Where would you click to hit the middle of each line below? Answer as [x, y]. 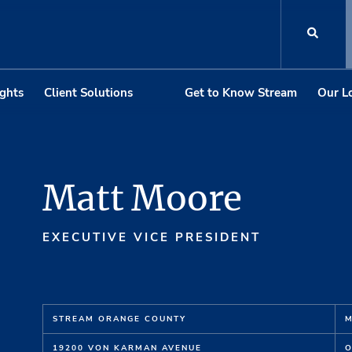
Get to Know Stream [241, 92]
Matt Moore [142, 198]
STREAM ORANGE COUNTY [119, 319]
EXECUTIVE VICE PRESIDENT [151, 237]
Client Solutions [88, 92]
